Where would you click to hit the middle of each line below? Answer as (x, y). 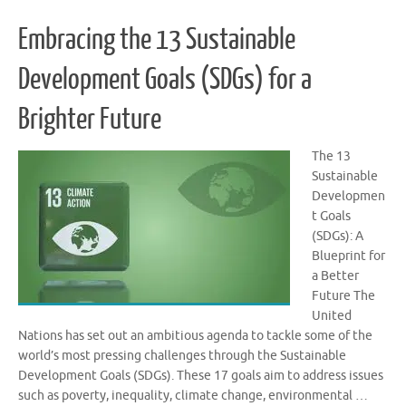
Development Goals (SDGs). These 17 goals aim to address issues (201, 376)
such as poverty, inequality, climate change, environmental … (193, 396)
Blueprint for (348, 256)
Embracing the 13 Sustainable (157, 40)
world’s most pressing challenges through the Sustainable (182, 356)
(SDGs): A (338, 237)
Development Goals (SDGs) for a (165, 80)
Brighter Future (90, 120)
